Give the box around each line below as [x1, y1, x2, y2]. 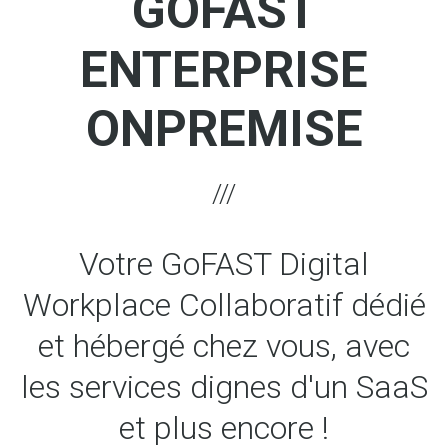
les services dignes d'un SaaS [20, 368, 428, 406]
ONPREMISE [85, 100, 363, 158]
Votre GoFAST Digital [79, 245, 369, 283]
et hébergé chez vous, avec [38, 327, 410, 365]
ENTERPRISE [80, 41, 368, 99]
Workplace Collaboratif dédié [22, 286, 426, 324]
